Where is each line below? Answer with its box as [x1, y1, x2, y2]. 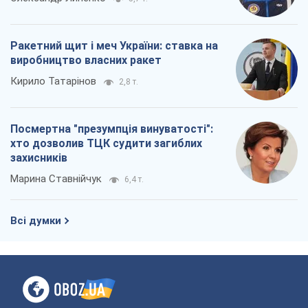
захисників [10, 151, 67, 165]
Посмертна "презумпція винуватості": [10, 122, 213, 136]
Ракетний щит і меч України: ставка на [10, 39, 218, 53]
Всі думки [10, 214, 61, 228]
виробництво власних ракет [10, 54, 162, 67]
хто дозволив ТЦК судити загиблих [10, 137, 202, 151]
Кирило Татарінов [10, 75, 96, 88]
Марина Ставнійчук [10, 173, 102, 186]
